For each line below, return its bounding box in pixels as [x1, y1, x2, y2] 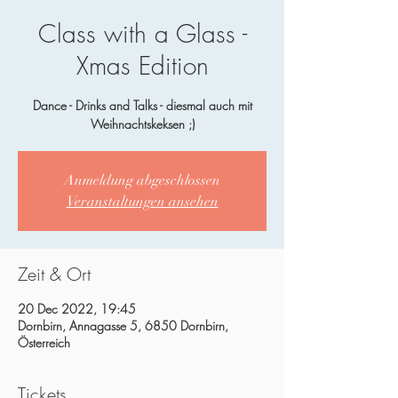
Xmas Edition [76, 49, 209, 82]
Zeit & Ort [18, 262, 91, 286]
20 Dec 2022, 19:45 [18, 300, 136, 317]
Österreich [18, 334, 70, 351]
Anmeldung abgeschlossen [64, 171, 220, 189]
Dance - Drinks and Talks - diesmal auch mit [32, 97, 252, 114]
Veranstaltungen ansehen [66, 193, 219, 211]
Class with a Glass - [37, 17, 247, 50]
